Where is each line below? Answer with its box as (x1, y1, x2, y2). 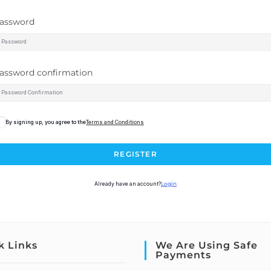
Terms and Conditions (86, 119, 144, 125)
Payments (155, 249, 211, 261)
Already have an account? (94, 181, 161, 187)
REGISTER (114, 149, 157, 158)
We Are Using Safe (155, 240, 258, 251)
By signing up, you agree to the (5, 119, 86, 125)
